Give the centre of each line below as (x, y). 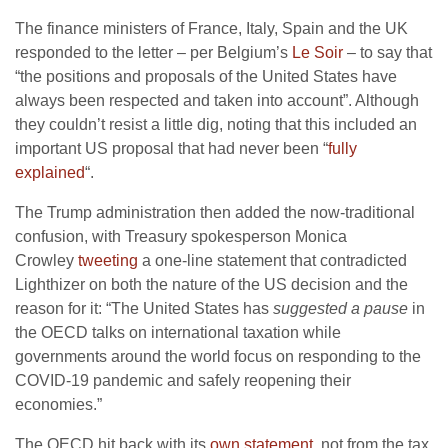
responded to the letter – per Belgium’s (153, 53)
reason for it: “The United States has (144, 309)
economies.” (58, 405)
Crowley (46, 261)
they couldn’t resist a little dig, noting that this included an (216, 125)
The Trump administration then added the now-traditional (215, 213)
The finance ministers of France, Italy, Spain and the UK (211, 29)
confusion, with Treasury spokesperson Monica (181, 237)
